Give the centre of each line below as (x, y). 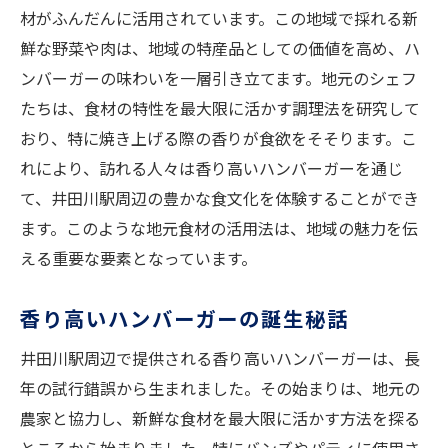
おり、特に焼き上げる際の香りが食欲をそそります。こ (218, 138)
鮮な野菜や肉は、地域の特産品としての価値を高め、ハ (220, 48)
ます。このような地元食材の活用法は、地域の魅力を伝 (219, 228)
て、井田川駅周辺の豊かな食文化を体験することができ (219, 198)
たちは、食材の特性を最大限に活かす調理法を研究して (220, 108)
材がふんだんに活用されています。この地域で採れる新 (219, 18)
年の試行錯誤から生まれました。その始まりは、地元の (220, 388)
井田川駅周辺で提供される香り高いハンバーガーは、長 (220, 358)
